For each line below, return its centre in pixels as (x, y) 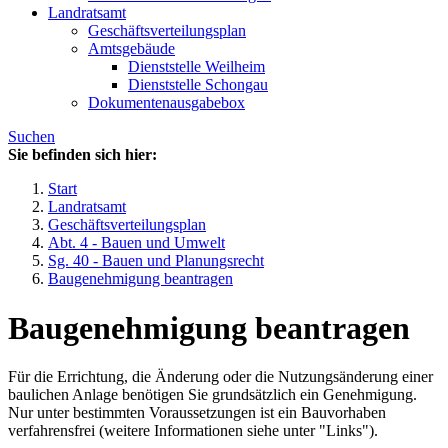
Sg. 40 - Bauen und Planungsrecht (156, 261)
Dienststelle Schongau (198, 85)
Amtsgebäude (131, 49)
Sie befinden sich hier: (82, 155)
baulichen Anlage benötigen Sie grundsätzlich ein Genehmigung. (212, 395)
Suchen (31, 137)
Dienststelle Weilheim (196, 67)
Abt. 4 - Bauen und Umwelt (136, 243)
